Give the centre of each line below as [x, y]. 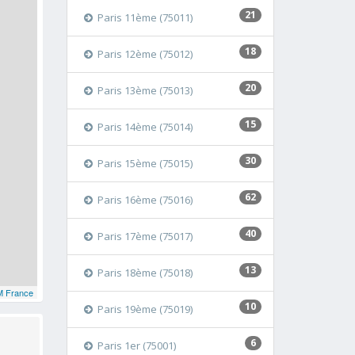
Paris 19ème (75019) [145, 309]
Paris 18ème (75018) [145, 273]
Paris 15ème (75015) [145, 163]
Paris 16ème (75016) [145, 200]
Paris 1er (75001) [136, 345]
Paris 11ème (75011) [145, 17]
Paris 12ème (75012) [145, 54]
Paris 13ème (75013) [145, 90]
